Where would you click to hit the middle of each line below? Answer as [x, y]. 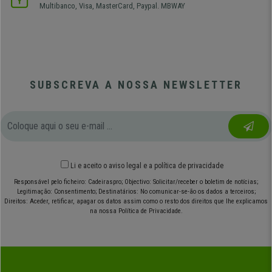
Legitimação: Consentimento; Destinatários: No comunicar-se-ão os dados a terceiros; [136, 191]
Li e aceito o [90, 165]
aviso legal [125, 165]
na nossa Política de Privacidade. [136, 211]
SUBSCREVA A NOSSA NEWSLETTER [136, 84]
